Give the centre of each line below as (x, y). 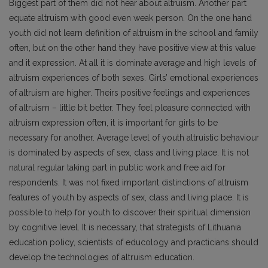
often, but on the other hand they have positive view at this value (132, 48)
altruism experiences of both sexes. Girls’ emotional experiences (134, 78)
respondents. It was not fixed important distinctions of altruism (129, 182)
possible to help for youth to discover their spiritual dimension (130, 212)
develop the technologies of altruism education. (102, 257)
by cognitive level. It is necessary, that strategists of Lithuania (125, 227)
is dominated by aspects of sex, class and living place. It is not (129, 153)
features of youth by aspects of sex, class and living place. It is (129, 197)
